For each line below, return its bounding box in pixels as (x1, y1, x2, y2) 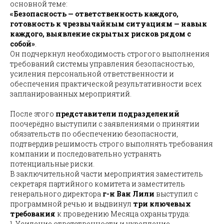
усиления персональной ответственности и (10, 69, 174, 79)
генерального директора (10, 189, 102, 199)
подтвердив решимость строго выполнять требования (10, 139, 213, 149)
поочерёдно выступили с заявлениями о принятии (10, 119, 199, 129)
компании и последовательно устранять (10, 149, 161, 159)
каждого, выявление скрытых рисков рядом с (10, 29, 191, 39)
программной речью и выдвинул (10, 199, 133, 209)
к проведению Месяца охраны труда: (55, 209, 190, 219)
